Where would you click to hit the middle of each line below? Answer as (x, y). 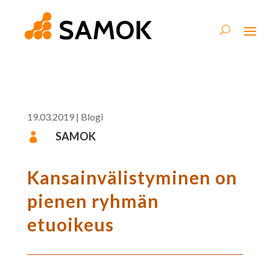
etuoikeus (70, 224)
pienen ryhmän (93, 200)
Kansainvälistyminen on (132, 177)
